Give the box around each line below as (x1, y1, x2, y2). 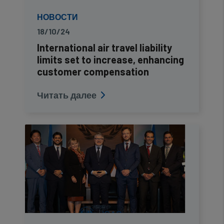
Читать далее (37, 89, 96, 100)
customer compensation (37, 65, 149, 77)
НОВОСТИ (37, 12, 78, 21)
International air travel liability (37, 41, 172, 53)
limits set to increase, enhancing (37, 53, 184, 65)
